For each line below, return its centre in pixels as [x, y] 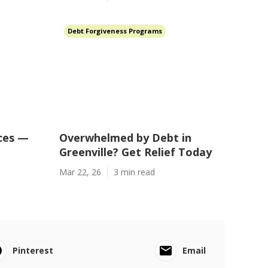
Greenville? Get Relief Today [135, 152]
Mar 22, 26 [80, 172]
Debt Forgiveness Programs [115, 31]
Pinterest [33, 250]
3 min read [134, 172]
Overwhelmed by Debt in [125, 138]
